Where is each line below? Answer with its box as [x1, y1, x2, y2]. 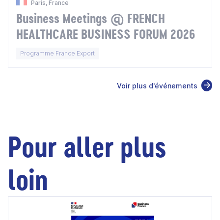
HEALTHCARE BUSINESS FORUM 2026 [16, 25, 195, 43]
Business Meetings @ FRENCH [16, 9, 165, 27]
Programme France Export [20, 50, 95, 57]
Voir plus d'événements [117, 81, 197, 90]
